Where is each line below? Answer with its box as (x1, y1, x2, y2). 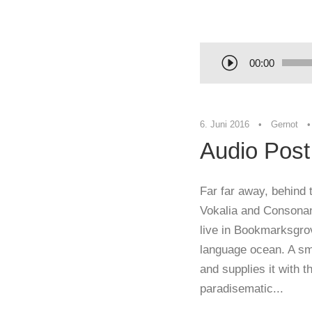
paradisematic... (200, 281, 283, 295)
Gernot (271, 118, 298, 130)
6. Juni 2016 (200, 118, 249, 130)
